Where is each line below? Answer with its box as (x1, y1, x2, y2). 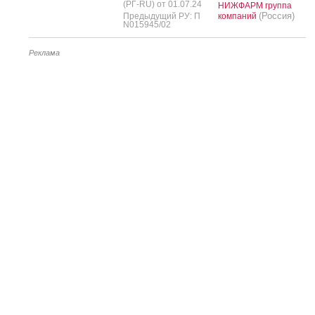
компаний (218, 11, 259, 21)
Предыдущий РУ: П (123, 11, 200, 21)
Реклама (29, 48, 60, 57)
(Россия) (259, 10, 295, 21)
